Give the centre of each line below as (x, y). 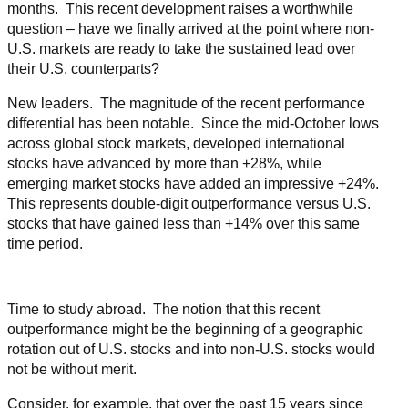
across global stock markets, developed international (176, 144)
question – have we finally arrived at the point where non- (191, 29)
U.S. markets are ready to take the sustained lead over (181, 49)
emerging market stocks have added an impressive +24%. (195, 184)
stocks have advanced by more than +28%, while (164, 164)
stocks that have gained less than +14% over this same (184, 224)
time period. (45, 244)
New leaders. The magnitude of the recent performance (186, 104)
